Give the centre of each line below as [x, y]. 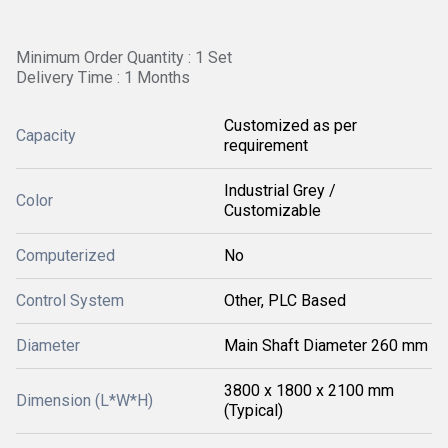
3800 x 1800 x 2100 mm [309, 390]
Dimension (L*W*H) [84, 400]
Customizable [272, 210]
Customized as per [290, 125]
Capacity [46, 135]
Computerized [65, 255]
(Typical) [253, 410]
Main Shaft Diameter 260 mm [326, 345]
